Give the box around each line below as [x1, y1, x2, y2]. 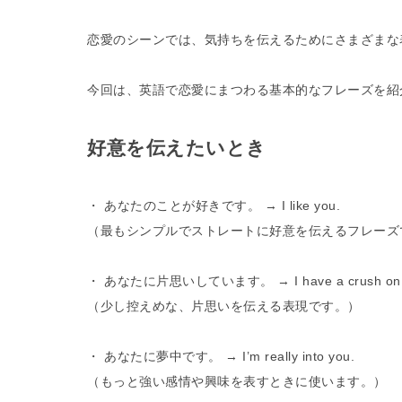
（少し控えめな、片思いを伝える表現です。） [87, 299, 361, 314]
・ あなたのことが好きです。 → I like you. [87, 198, 340, 214]
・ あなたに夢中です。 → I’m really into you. [87, 349, 354, 364]
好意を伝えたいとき [87, 137, 267, 159]
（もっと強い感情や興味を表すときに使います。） [87, 374, 387, 389]
